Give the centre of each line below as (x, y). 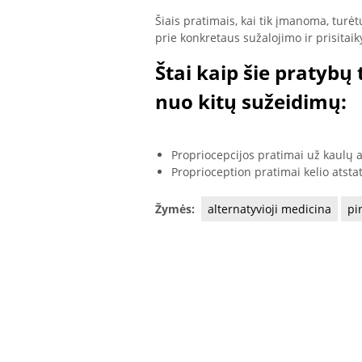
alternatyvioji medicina (269, 208)
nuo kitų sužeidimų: (251, 102)
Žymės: (177, 208)
